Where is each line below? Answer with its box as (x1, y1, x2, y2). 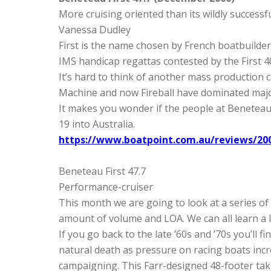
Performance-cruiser (59, 180, 153, 194)
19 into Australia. (59, 117, 135, 131)
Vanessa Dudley (59, 23, 131, 36)
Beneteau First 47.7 (59, 165, 146, 178)
